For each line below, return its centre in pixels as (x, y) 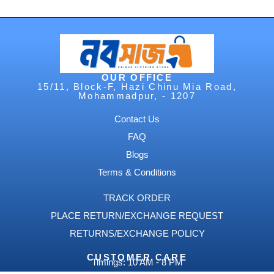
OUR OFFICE (137, 77)
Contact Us (137, 119)
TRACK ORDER (137, 198)
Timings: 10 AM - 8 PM (137, 262)
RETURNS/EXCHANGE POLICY (137, 233)
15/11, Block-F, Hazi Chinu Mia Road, (137, 86)
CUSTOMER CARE (137, 257)
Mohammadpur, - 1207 (137, 95)
